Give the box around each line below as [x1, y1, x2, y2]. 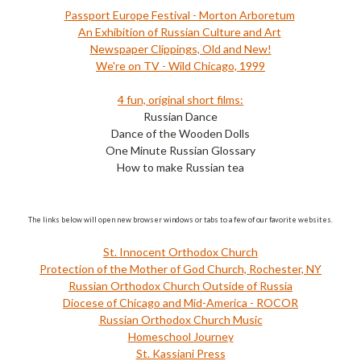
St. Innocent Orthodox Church [103, 245, 258, 259]
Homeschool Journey [127, 330, 234, 344]
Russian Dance [143, 110, 218, 124]
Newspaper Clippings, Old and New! [89, 42, 272, 56]
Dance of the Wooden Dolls [111, 127, 250, 141]
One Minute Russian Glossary [106, 143, 255, 158]
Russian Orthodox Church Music [98, 313, 263, 327]
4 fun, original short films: [118, 93, 243, 107]
